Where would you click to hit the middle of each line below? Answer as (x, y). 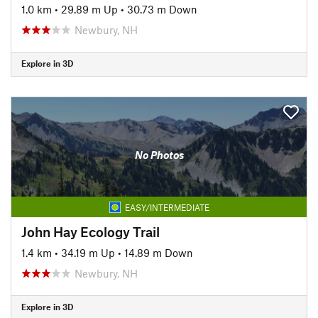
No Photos (159, 155)
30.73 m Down (162, 9)
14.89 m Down (159, 252)
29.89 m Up (89, 9)
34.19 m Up (88, 252)
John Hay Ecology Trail (91, 231)
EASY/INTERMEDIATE (167, 207)
